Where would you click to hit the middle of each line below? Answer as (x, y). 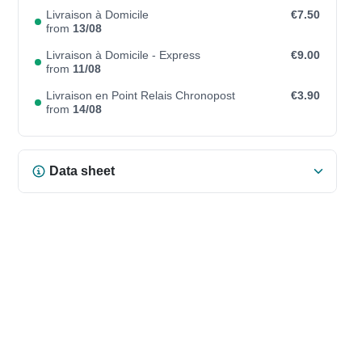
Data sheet (82, 171)
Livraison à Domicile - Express (123, 55)
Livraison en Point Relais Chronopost (140, 95)
